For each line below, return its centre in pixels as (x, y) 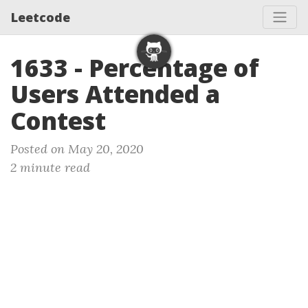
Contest (58, 121)
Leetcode (41, 17)
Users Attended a (115, 94)
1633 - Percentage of (135, 68)
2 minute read (50, 167)
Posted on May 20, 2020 (77, 149)
